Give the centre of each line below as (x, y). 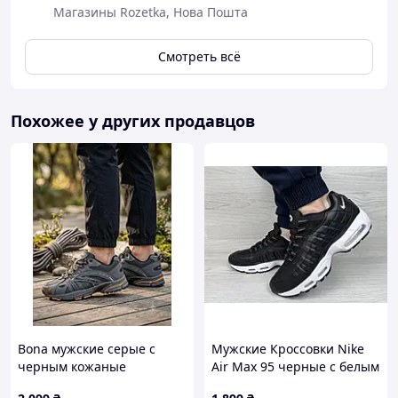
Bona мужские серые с (87, 349)
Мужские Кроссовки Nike (288, 349)
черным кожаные (72, 366)
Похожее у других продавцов (133, 121)
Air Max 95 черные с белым (295, 366)
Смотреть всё (199, 56)
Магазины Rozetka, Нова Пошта (151, 12)
